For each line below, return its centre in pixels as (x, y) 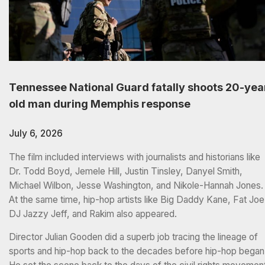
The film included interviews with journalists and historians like (135, 157)
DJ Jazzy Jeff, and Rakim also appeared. (94, 214)
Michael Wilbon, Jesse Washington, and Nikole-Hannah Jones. (136, 185)
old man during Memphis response (100, 104)
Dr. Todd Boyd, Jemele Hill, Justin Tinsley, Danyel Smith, (126, 171)
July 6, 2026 (36, 134)
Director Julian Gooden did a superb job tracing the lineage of (133, 237)
